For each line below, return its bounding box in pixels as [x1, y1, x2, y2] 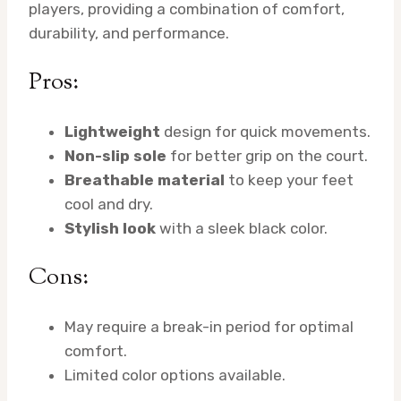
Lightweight [64, 123, 160, 141]
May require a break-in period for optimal [64, 318, 354, 337]
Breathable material [64, 171, 225, 190]
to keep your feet [225, 171, 354, 190]
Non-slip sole [64, 147, 166, 166]
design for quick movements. [160, 123, 371, 141]
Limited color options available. [64, 366, 286, 385]
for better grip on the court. [166, 147, 368, 166]
